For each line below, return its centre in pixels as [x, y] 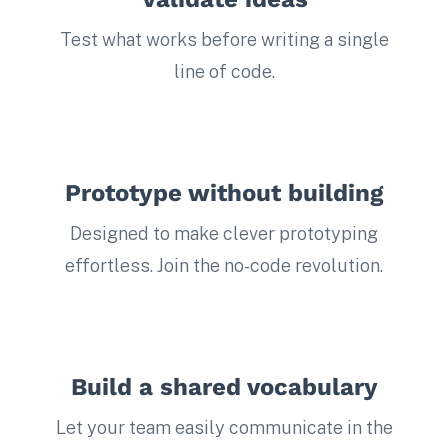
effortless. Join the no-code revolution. [224, 266]
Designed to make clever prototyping [224, 234]
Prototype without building [224, 193]
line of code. [224, 72]
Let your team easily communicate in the [224, 428]
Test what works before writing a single [224, 40]
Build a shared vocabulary [224, 387]
